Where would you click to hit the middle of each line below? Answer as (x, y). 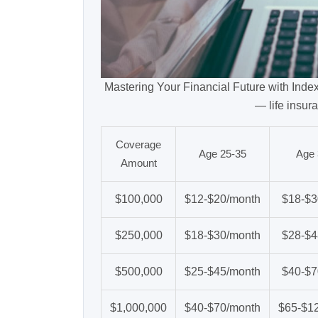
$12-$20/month (223, 199)
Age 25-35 (223, 154)
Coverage (138, 145)
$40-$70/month (223, 308)
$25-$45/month (223, 272)
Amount (138, 163)
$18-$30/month (223, 236)
